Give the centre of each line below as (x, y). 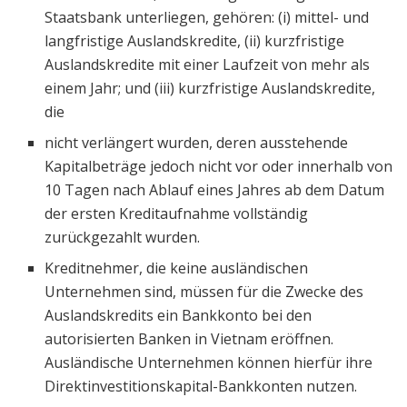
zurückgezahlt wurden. (123, 237)
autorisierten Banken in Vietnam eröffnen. (189, 338)
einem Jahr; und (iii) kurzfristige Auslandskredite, (210, 88)
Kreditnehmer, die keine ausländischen (177, 268)
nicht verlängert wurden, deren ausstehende (197, 142)
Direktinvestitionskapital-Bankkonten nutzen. (201, 386)
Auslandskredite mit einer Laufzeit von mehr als (208, 64)
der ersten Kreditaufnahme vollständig (177, 213)
